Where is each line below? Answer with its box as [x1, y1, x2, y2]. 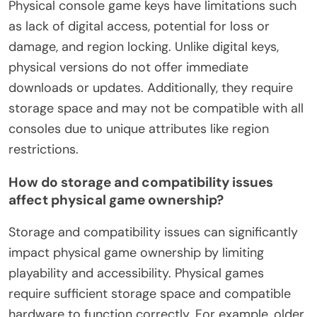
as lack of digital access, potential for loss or [8, 17, 270, 35]
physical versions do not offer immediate [8, 58, 248, 76]
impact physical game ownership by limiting [8, 243, 264, 261]
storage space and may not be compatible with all [8, 99, 304, 117]
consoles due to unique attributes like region [8, 120, 269, 137]
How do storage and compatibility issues [8, 173, 273, 191]
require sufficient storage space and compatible [8, 284, 291, 302]
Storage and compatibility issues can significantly [8, 223, 298, 241]
